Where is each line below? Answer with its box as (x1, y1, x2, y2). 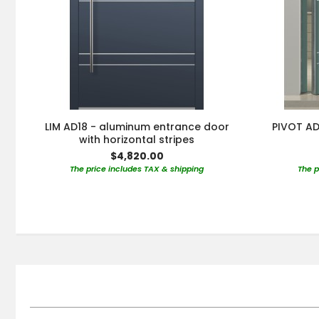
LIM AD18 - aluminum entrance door (44, 120, 229, 135)
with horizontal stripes (79, 132, 194, 147)
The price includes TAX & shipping (70, 163, 204, 175)
